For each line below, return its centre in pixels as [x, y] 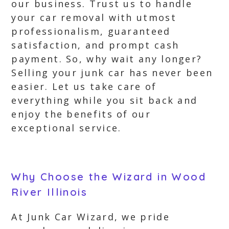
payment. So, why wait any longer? [107, 59]
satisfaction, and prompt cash [95, 45]
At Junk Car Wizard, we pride [90, 217]
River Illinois [50, 192]
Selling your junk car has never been [112, 73]
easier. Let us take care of [84, 86]
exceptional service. [66, 128]
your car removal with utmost [94, 17]
